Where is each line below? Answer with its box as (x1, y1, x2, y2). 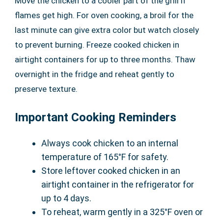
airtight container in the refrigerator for (41, 179, 194, 190)
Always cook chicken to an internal (41, 138, 178, 149)
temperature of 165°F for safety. (41, 152, 168, 163)
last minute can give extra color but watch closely (15, 25, 199, 35)
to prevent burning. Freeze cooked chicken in (15, 40, 179, 50)
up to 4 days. (41, 193, 91, 204)
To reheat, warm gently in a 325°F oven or (41, 207, 203, 218)
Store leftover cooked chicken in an (41, 165, 180, 176)
